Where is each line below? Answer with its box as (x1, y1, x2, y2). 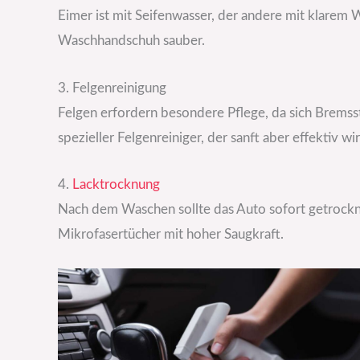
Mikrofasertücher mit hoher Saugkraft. (58, 227, 284, 241)
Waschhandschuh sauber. (58, 34, 205, 48)
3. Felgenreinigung (58, 80, 166, 95)
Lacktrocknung (72, 177, 160, 191)
